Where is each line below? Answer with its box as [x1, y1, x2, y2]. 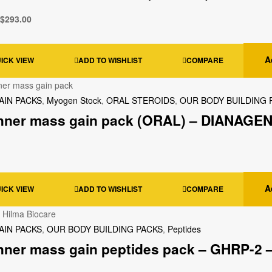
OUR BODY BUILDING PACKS [47, 223, 163, 236]
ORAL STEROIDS [106, 94, 175, 107]
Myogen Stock [47, 94, 101, 107]
